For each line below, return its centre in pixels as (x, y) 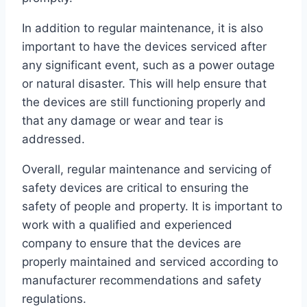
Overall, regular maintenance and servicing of (147, 170)
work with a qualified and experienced (127, 225)
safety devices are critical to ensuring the (135, 188)
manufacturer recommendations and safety (142, 281)
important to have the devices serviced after (144, 47)
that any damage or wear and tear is (123, 121)
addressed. (53, 139)
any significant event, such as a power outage (148, 65)
